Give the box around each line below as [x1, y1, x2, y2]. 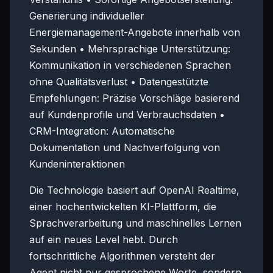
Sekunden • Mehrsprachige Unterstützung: [29, 43, 230, 55]
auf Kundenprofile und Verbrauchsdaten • [29, 108, 225, 121]
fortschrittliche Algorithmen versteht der [29, 250, 215, 262]
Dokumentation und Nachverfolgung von [29, 141, 220, 154]
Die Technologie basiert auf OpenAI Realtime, [29, 184, 239, 196]
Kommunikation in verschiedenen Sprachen [29, 59, 231, 71]
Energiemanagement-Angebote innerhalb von [29, 26, 240, 38]
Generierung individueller [29, 10, 144, 22]
